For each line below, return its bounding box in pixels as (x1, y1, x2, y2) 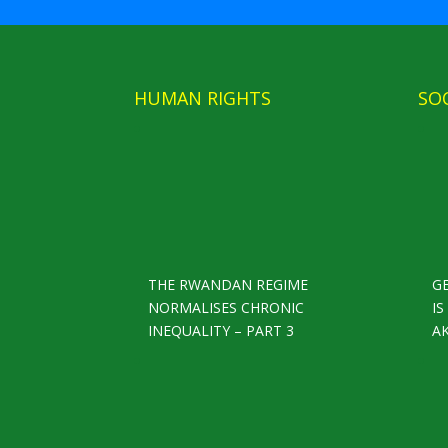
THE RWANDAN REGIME (148, 275, 309, 295)
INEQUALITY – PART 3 (148, 321, 295, 341)
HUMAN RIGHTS (134, 86, 272, 111)
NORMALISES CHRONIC (148, 298, 305, 318)
